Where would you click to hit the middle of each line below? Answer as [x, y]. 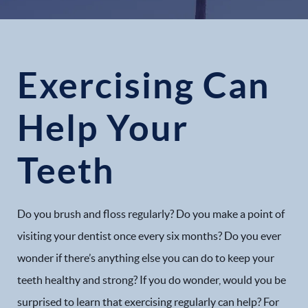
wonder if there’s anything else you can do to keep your [146, 258]
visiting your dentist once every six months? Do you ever [149, 236]
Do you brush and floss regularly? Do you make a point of [151, 214]
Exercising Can [144, 85]
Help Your [103, 128]
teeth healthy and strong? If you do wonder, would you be [152, 280]
